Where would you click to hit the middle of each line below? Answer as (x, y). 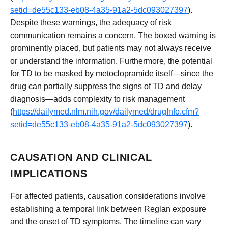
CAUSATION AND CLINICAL (81, 157)
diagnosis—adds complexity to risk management (97, 99)
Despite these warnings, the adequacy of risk (91, 22)
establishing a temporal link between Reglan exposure (108, 209)
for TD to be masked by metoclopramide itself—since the (112, 73)
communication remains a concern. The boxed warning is (113, 35)
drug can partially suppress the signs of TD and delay (106, 86)
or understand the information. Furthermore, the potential (111, 61)
